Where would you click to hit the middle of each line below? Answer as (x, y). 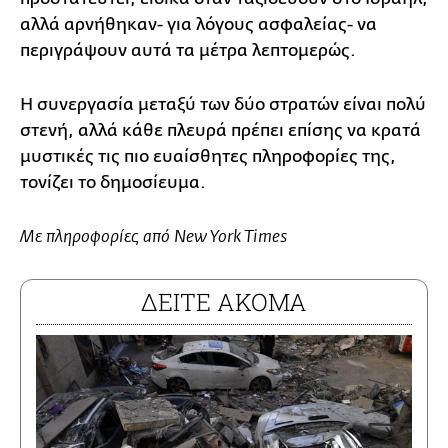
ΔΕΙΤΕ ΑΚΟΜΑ (224, 301)
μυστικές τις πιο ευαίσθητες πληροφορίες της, (208, 156)
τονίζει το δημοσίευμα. (113, 182)
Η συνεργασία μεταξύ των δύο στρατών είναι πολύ (223, 104)
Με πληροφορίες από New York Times (153, 237)
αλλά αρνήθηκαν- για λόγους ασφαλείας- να (198, 24)
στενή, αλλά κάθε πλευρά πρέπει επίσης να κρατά (220, 130)
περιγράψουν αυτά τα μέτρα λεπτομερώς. (188, 50)
